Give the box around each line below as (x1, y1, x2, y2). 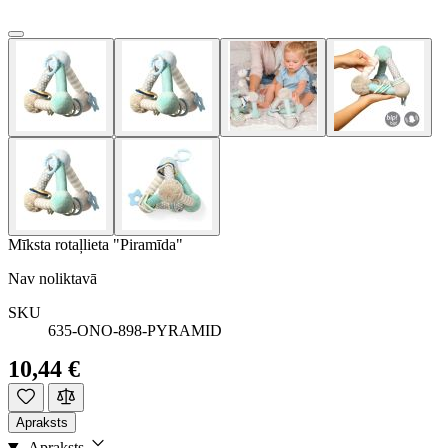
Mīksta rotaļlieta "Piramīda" (8, 235, 183, 253)
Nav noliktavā (8, 269, 97, 287)
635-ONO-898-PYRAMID (48, 321, 222, 339)
